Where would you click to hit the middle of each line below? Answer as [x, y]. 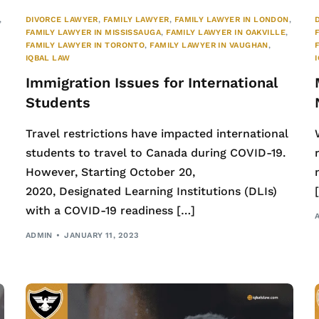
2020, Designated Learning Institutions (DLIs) [151, 191]
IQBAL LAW [48, 58]
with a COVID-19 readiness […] [110, 210]
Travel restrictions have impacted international [157, 133]
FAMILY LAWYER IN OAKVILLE [226, 32]
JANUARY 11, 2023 [101, 236]
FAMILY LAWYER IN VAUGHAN [209, 45]
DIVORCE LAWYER [62, 19]
